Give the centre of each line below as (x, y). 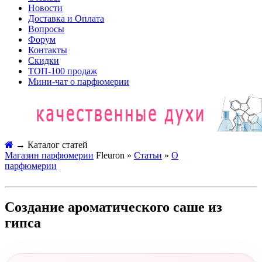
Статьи (148, 155)
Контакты (48, 50)
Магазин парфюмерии (49, 155)
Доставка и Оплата (66, 18)
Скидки (44, 61)
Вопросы (46, 29)
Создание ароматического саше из (113, 207)
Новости (45, 8)
